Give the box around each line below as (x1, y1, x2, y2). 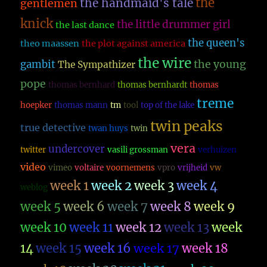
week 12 (116, 220, 162, 236)
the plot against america (82, 38, 186, 49)
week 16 (84, 241, 132, 257)
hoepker (20, 100, 52, 111)
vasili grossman (107, 145, 169, 156)
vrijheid (178, 163, 208, 173)
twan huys (88, 123, 129, 134)
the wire (138, 55, 192, 72)
